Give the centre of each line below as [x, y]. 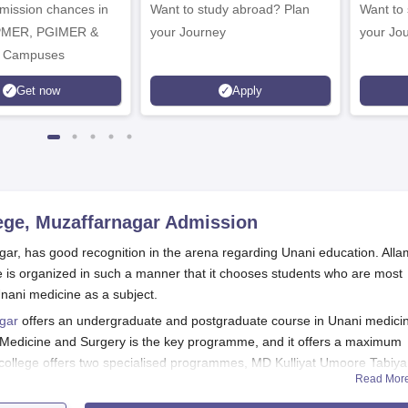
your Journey [188, 32]
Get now [38, 90]
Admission [209, 222]
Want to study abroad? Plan [217, 9]
